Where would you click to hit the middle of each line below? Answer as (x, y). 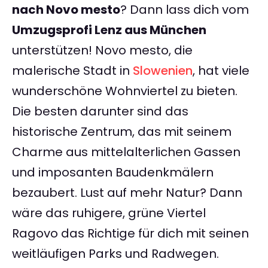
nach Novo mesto (66, 10)
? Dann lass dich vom (185, 10)
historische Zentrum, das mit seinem (122, 132)
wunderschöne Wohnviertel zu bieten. (125, 91)
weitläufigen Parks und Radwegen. (115, 254)
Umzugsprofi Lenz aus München (109, 30)
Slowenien (163, 71)
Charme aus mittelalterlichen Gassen (126, 152)
